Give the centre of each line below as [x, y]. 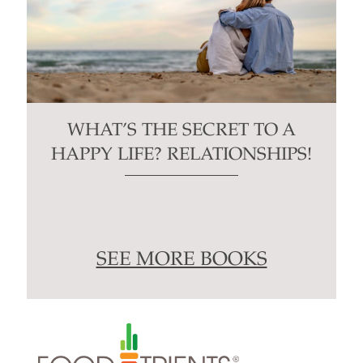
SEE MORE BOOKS [181, 261]
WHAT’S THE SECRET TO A [181, 131]
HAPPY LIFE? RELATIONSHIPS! [181, 155]
